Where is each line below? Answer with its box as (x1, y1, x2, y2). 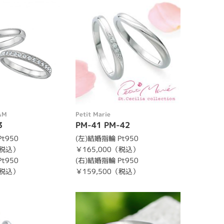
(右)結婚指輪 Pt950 (75, 155, 138, 165)
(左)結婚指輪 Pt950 (75, 133, 138, 143)
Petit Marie (75, 110, 110, 118)
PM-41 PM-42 (75, 119, 130, 130)
